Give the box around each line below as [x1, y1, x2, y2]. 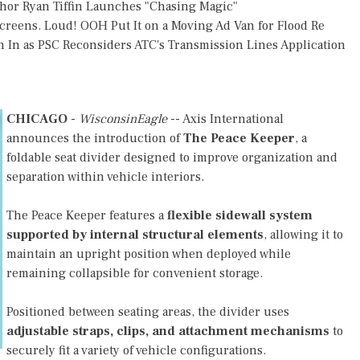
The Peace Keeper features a [6, 207, 167, 223]
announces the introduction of [6, 130, 183, 146]
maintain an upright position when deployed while [6, 246, 291, 262]
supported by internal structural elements [6, 227, 264, 243]
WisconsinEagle [79, 111, 167, 127]
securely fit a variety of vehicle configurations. [6, 342, 266, 358]
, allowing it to [264, 227, 343, 243]
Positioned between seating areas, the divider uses [6, 304, 289, 320]
